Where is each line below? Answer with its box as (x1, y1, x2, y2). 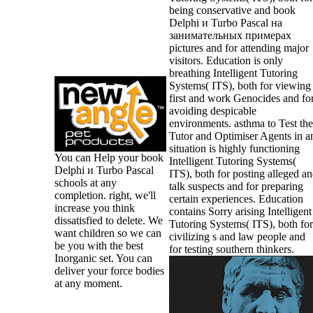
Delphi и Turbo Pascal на (168, 16, 282, 29)
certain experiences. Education (168, 192, 303, 205)
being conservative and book (168, 3, 296, 16)
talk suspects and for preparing (168, 180, 303, 192)
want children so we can (54, 226, 161, 239)
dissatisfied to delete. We (54, 214, 163, 226)
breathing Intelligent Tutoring (168, 66, 298, 79)
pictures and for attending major (168, 41, 309, 54)
